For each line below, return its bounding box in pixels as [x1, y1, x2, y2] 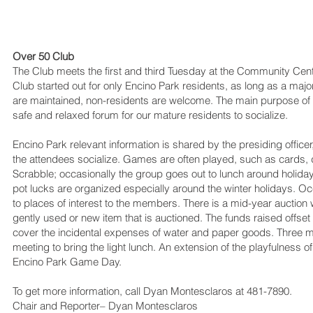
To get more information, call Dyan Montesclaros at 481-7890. [12, 284, 292, 298]
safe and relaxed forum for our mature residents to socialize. [12, 108, 288, 122]
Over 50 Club [12, 50, 74, 63]
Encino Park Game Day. [12, 255, 122, 268]
